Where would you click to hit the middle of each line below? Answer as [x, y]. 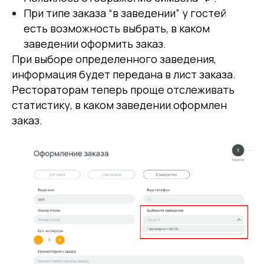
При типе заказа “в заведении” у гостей [125, 13]
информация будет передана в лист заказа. [124, 74]
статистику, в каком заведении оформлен [119, 105]
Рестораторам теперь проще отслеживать [123, 89]
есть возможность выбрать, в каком [117, 28]
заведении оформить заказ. [95, 43]
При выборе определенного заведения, [114, 59]
